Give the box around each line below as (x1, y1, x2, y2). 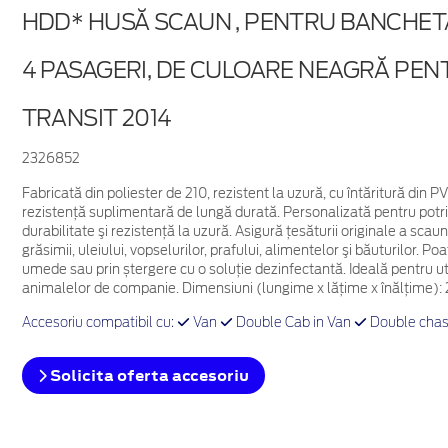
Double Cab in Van (232, 316, 354, 330)
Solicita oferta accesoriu (46, 364, 249, 386)
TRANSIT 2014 (21, 104, 172, 131)
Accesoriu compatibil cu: (21, 316, 177, 330)
